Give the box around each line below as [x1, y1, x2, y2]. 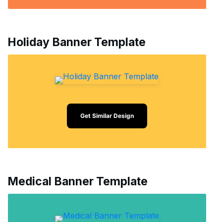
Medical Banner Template [7, 174, 148, 189]
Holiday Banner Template [7, 35, 146, 50]
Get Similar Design [80, 112, 134, 120]
